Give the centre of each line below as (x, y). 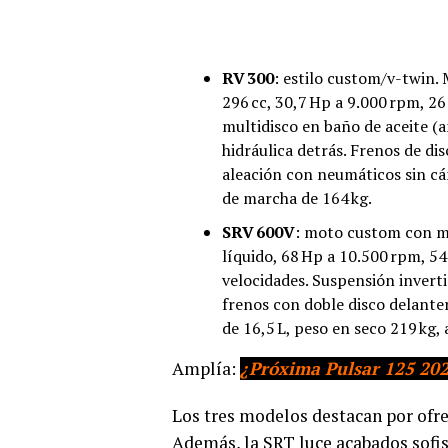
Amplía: (206, 368)
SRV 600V (258, 231)
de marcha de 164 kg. (297, 197)
